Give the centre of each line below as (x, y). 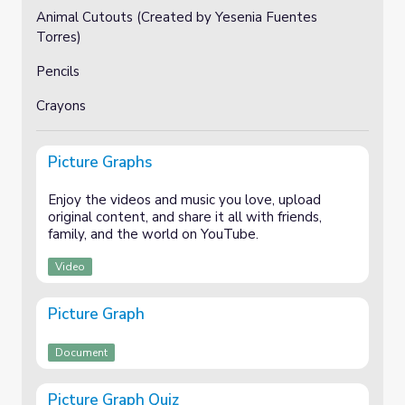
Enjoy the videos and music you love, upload (184, 200)
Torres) (61, 37)
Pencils (58, 71)
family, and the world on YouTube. (153, 234)
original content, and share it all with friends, (185, 217)
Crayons (61, 106)
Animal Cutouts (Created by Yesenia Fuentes (177, 17)
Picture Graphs (100, 162)
